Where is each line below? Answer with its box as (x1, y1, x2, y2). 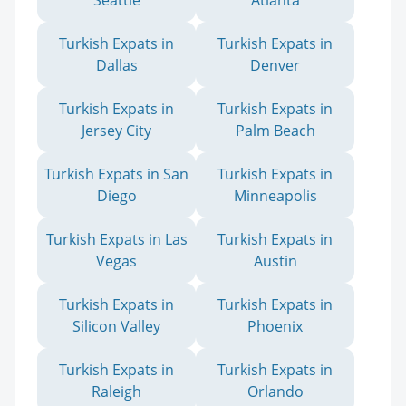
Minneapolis (233, 186, 317, 207)
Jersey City (82, 121, 151, 141)
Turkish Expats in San (44, 164, 188, 185)
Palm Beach (235, 121, 315, 141)
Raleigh (92, 382, 141, 402)
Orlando (246, 382, 304, 402)
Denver (250, 55, 300, 76)
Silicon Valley (72, 316, 160, 337)
